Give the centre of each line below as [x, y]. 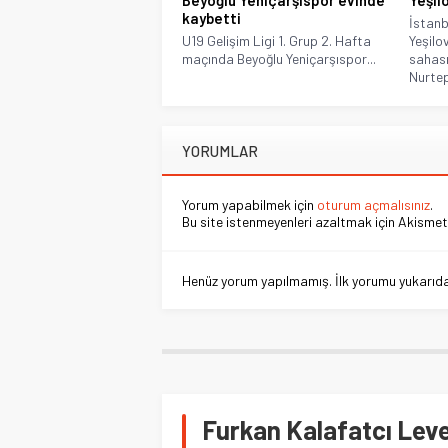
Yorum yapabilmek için [249, 205]
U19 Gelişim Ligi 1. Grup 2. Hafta [276, 41]
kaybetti [211, 18]
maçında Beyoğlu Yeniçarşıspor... [279, 59]
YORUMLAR [220, 151]
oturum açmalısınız [373, 205]
